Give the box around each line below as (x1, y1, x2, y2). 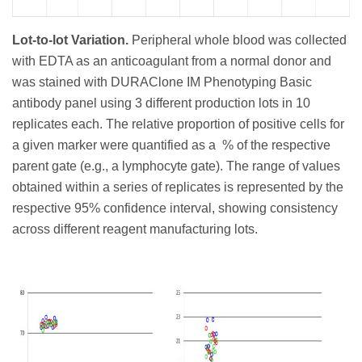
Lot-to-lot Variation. (12, 33, 132, 48)
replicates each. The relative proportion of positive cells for (12, 117, 344, 132)
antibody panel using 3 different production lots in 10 (12, 96, 310, 111)
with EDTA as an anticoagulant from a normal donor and (12, 54, 331, 69)
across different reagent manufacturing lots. (12, 222, 258, 237)
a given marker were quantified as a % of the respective (12, 138, 330, 153)
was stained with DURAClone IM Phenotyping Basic (12, 75, 312, 90)
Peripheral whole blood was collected (132, 33, 347, 48)
